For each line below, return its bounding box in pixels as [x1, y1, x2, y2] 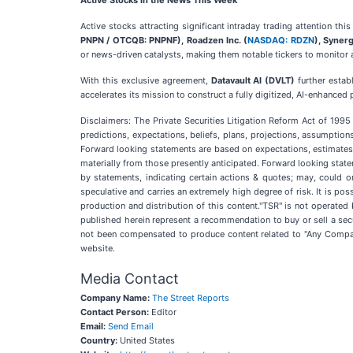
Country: [80, 335, 117, 346]
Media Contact [80, 270, 179, 287]
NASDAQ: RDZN [247, 35, 314, 46]
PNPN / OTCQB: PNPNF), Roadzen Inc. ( [80, 35, 248, 46]
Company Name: [80, 292, 150, 303]
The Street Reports [152, 292, 229, 303]
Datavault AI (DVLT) [210, 75, 295, 86]
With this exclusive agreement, [80, 75, 211, 86]
